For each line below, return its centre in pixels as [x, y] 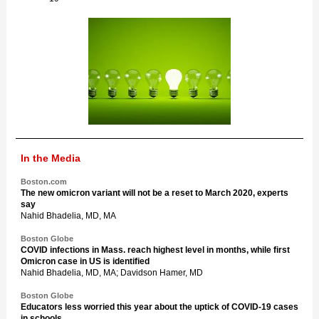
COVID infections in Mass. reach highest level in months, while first [155, 250]
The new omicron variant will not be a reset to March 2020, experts [155, 193]
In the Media [51, 158]
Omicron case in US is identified [85, 261]
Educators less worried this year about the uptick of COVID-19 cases [159, 307]
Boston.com [44, 182]
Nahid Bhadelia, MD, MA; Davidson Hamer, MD [112, 273]
